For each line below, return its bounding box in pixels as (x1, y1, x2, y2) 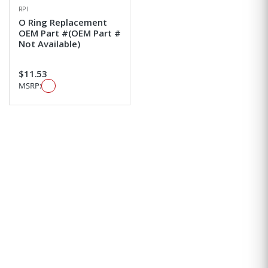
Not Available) (19, 38, 80, 50)
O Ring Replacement (19, 16, 107, 29)
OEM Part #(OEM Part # (19, 27, 121, 39)
